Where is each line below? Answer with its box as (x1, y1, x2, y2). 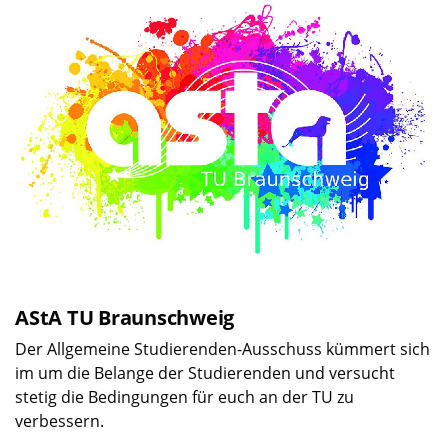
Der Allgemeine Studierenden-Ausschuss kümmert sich (15, 337, 430, 360)
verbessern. (15, 409, 104, 432)
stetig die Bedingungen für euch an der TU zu (15, 385, 354, 408)
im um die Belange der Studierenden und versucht (15, 361, 395, 384)
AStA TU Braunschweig (15, 303, 234, 331)
